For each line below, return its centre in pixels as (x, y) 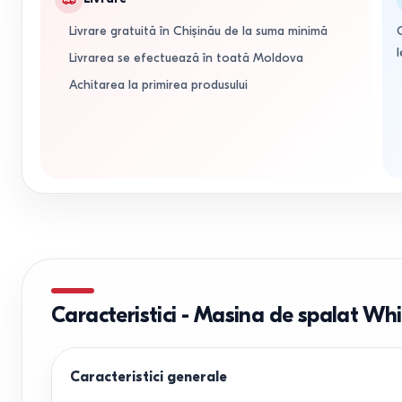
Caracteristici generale (149, 377)
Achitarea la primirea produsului (158, 85)
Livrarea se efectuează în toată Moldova (186, 58)
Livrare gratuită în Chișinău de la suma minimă (198, 31)
